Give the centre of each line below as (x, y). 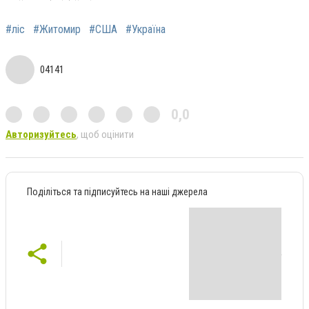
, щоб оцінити (105, 134)
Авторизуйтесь (41, 134)
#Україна (146, 29)
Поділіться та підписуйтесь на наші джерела (117, 191)
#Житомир (57, 29)
